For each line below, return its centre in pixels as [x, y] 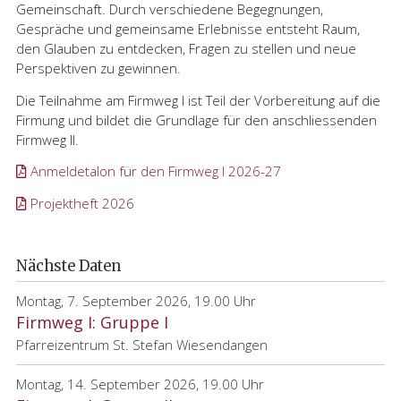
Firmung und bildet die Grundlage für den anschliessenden [196, 119]
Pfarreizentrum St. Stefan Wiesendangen [142, 345]
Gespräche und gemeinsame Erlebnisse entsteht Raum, [188, 29]
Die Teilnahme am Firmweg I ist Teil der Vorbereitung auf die [198, 100]
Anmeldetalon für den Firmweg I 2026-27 [156, 171]
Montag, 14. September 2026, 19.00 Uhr [140, 384]
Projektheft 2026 [82, 203]
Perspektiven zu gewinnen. [98, 68]
